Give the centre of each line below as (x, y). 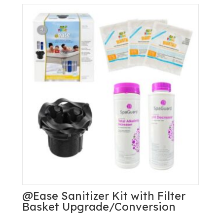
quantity (40, 17)
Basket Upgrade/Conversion (99, 207)
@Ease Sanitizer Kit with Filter (104, 196)
